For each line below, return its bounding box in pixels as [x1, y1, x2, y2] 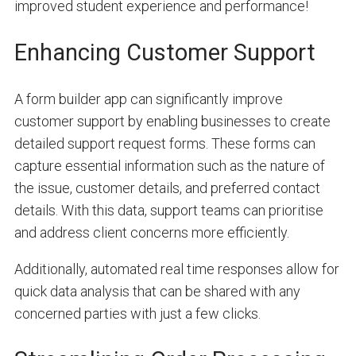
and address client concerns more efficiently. [14, 224, 289, 241]
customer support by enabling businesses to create [14, 113, 331, 130]
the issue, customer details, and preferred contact [14, 180, 323, 196]
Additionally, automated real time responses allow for [14, 261, 339, 277]
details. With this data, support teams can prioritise [14, 202, 323, 219]
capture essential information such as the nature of [14, 157, 325, 174]
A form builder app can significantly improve [14, 91, 283, 107]
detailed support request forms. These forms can [14, 135, 315, 152]
